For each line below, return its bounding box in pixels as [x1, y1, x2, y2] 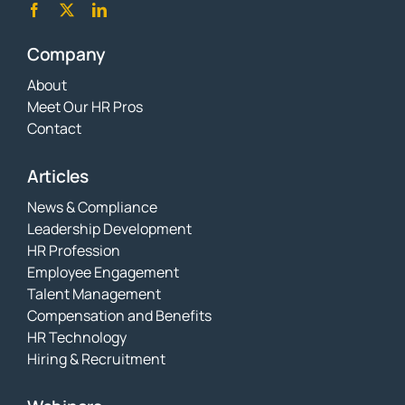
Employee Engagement [26, 261, 179, 282]
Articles [26, 164, 89, 188]
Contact [26, 118, 81, 138]
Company [26, 42, 106, 66]
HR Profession [26, 240, 120, 260]
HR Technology [26, 326, 127, 347]
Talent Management [26, 283, 161, 304]
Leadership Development [26, 218, 192, 239]
